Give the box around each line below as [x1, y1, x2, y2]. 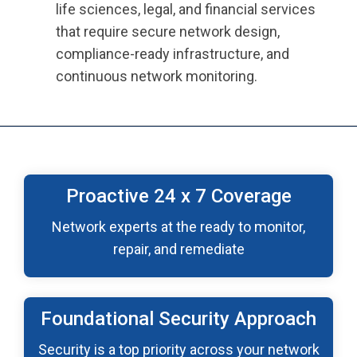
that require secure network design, [56, 23, 280, 40]
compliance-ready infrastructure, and [56, 45, 289, 62]
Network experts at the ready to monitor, [52, 218, 305, 235]
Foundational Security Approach [41, 308, 316, 330]
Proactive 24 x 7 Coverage [65, 185, 292, 207]
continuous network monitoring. [56, 68, 257, 84]
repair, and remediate [112, 241, 245, 257]
